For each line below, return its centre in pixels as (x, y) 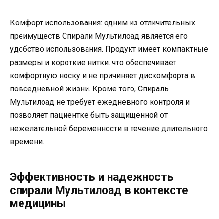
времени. (27, 141)
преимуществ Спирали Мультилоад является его (99, 36)
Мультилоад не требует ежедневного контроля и (100, 102)
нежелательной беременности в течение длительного (109, 128)
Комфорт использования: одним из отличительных (102, 22)
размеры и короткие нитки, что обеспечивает (93, 62)
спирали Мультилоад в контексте (99, 190)
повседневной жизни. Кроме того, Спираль (89, 88)
